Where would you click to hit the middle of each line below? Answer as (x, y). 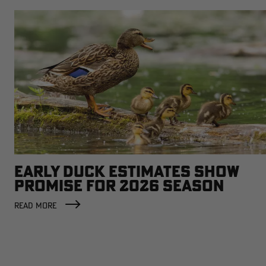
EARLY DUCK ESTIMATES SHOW (126, 171)
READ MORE (35, 205)
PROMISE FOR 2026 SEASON (119, 185)
